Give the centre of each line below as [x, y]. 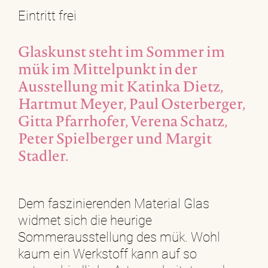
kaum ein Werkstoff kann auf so [107, 254]
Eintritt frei [47, 16]
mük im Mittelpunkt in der [108, 71]
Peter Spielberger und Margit [115, 141]
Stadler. [43, 158]
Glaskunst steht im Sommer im [121, 54]
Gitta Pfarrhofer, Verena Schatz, [123, 123]
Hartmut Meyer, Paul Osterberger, [132, 106]
